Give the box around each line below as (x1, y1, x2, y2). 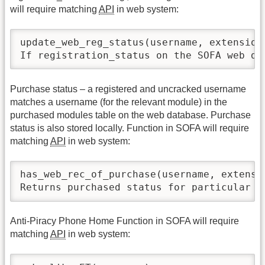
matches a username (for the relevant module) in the (10, 96, 227, 107)
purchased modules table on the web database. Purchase (10, 109, 251, 120)
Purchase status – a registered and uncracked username (10, 83, 246, 94)
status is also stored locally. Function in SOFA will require (10, 122, 249, 133)
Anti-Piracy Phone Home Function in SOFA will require (10, 215, 239, 226)
